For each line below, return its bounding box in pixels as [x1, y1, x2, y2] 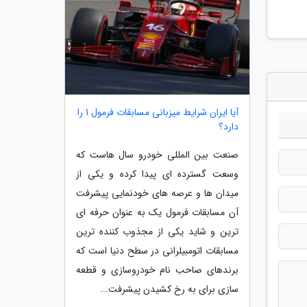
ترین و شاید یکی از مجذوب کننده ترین [76, 223, 238, 239]
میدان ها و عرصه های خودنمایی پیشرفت [76, 185, 238, 201]
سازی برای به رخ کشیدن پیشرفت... [100, 281, 238, 297]
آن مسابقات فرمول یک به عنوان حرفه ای [76, 204, 238, 220]
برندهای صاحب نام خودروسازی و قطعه [76, 262, 238, 278]
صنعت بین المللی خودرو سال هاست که [76, 147, 238, 162]
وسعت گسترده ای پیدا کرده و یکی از [76, 166, 238, 182]
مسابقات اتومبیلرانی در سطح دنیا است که [76, 243, 238, 258]
